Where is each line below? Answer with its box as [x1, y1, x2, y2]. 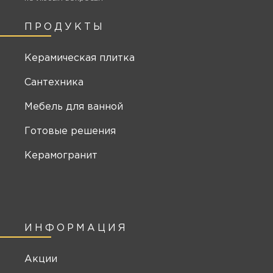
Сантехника [24, 78, 83, 88]
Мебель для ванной [24, 102, 123, 112]
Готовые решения [24, 127, 116, 136]
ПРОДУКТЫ [24, 23, 105, 32]
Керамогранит [24, 151, 97, 161]
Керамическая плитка [24, 54, 135, 63]
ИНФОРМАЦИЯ [24, 224, 128, 233]
